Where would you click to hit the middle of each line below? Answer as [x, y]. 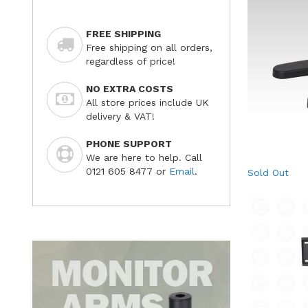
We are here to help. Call [144, 158]
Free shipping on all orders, [149, 48]
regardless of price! [131, 62]
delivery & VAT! [120, 117]
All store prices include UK [147, 103]
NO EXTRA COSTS [130, 89]
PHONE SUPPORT [129, 144]
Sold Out [268, 173]
